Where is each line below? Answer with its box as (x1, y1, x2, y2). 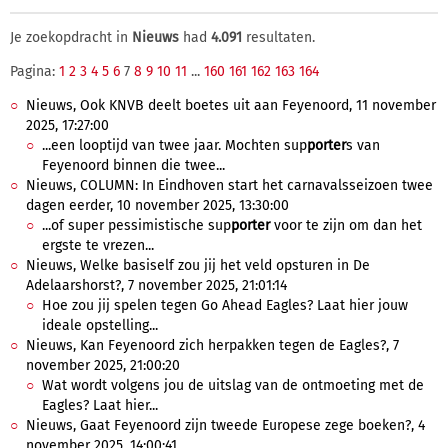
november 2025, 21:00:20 (26, 357, 180, 374)
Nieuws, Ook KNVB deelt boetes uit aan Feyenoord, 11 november (26, 97, 436, 114)
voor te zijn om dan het (270, 217, 422, 234)
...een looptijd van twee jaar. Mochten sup (42, 137, 307, 154)
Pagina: (10, 63, 59, 80)
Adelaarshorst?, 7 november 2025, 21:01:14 (26, 277, 287, 294)
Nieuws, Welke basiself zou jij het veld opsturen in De (26, 257, 370, 274)
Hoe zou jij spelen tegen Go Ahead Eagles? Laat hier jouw (42, 297, 408, 314)
